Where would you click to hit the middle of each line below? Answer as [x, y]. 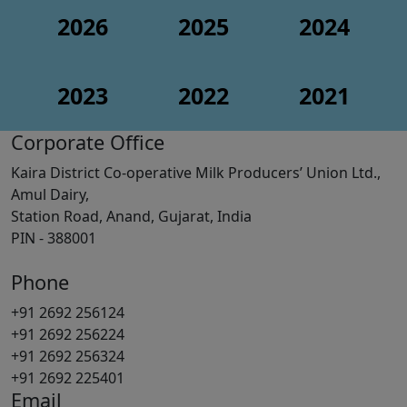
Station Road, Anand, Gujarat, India [131, 216]
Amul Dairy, [50, 194]
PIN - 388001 [54, 238]
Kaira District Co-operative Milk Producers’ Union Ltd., [196, 172]
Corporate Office [88, 142]
